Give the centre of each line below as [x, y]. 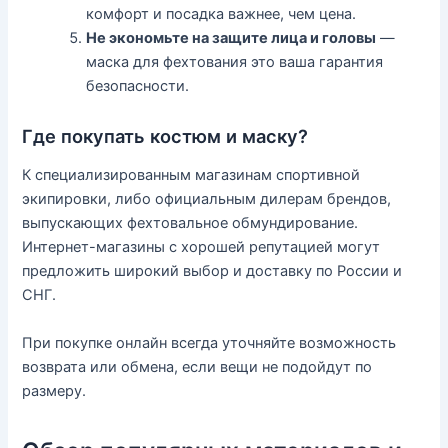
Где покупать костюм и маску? [165, 136]
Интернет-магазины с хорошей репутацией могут [201, 247]
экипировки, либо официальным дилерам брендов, [207, 199]
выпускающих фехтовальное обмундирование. [190, 223]
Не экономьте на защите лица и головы [231, 37]
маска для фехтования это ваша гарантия [235, 61]
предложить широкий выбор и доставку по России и [212, 271]
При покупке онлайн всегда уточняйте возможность [209, 342]
